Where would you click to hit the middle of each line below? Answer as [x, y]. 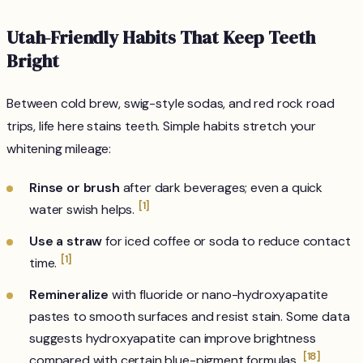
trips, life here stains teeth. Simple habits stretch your [161, 126]
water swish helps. [83, 210]
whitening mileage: [59, 149]
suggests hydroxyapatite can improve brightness [173, 339]
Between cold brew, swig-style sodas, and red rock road [171, 104]
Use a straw [66, 241]
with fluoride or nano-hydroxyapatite [219, 295]
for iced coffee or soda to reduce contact [226, 241]
